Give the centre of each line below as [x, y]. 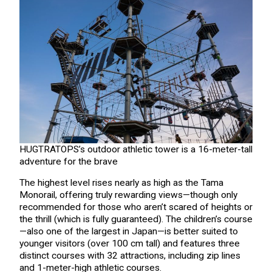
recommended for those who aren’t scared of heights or [136, 207]
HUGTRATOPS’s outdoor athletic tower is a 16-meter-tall [136, 149]
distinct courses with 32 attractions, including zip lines [130, 256]
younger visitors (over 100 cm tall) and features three [129, 244]
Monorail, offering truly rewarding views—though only [128, 195]
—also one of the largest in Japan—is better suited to [128, 232]
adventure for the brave [68, 161]
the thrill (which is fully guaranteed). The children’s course [136, 219]
